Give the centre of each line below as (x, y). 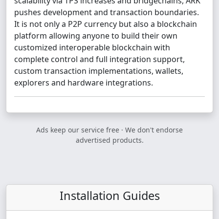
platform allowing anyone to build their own (96, 36)
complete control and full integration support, (99, 59)
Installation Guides (109, 196)
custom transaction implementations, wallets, (99, 71)
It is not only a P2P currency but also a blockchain (106, 24)
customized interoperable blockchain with (92, 47)
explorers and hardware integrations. (84, 83)
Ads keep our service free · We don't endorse (109, 130)
